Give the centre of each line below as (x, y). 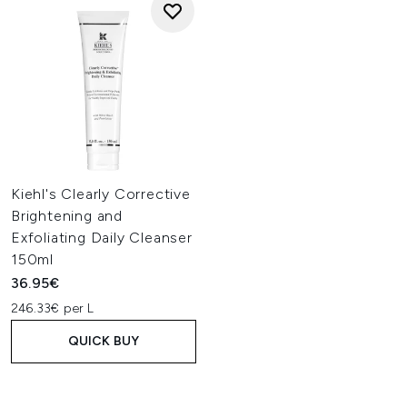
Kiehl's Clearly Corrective (101, 194)
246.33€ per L (53, 308)
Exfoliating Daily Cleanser (102, 238)
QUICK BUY (104, 341)
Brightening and (67, 216)
